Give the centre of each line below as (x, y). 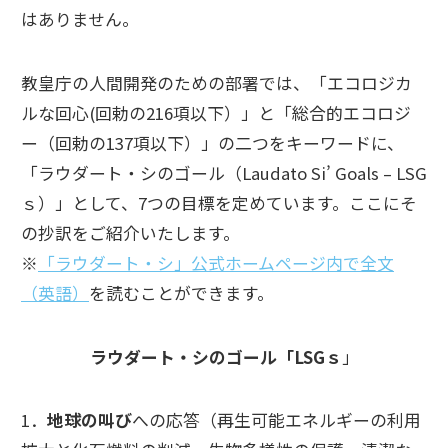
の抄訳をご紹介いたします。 (130, 232)
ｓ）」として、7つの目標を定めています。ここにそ (219, 202)
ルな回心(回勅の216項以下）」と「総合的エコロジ (216, 112)
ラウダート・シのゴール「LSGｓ (215, 356)
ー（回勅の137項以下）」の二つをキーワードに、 (212, 142)
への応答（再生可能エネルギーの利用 (276, 420)
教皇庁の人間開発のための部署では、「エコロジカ (216, 82)
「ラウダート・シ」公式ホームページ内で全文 (216, 262)
